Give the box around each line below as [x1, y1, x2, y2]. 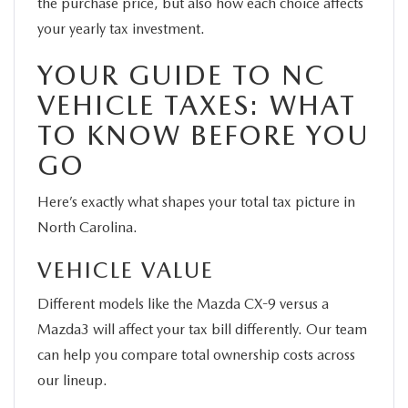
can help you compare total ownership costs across [37, 345, 355, 363]
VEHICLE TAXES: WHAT [37, 87, 356, 121]
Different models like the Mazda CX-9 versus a [37, 294, 329, 312]
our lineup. [37, 371, 107, 389]
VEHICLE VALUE [37, 256, 214, 283]
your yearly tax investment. [37, 19, 205, 37]
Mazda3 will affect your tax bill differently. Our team [37, 320, 367, 338]
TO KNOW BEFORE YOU [37, 117, 370, 151]
